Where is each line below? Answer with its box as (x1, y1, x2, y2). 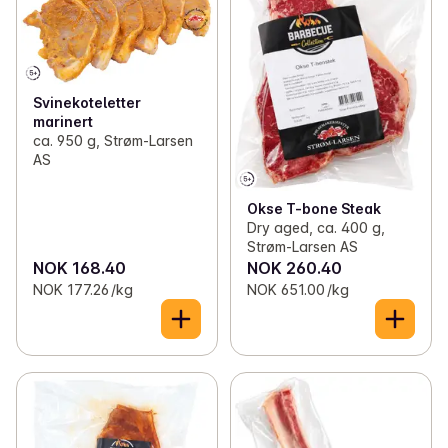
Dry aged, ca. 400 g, (246, 218, 385, 236)
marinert (33, 112, 93, 130)
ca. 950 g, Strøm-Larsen (33, 131, 193, 149)
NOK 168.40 (33, 257, 126, 278)
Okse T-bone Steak (246, 199, 381, 217)
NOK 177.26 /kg (33, 280, 133, 298)
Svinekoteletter (33, 93, 141, 111)
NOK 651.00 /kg (246, 280, 349, 298)
